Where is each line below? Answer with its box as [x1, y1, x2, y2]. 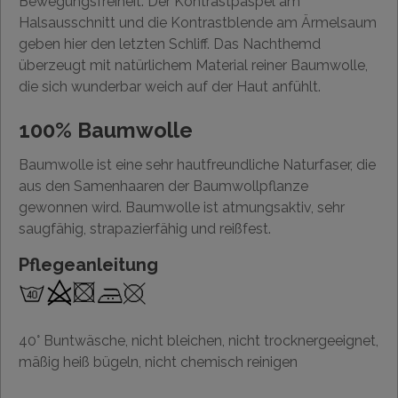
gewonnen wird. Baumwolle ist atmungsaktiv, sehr [19, 199, 345, 217]
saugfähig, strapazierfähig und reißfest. [19, 220, 271, 238]
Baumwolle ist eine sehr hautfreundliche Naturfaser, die [19, 156, 376, 174]
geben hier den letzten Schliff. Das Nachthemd [19, 36, 321, 53]
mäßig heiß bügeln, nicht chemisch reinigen [19, 354, 298, 371]
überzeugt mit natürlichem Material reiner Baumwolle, [19, 57, 368, 75]
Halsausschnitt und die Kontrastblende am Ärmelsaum [19, 14, 377, 32]
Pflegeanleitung [19, 254, 158, 276]
